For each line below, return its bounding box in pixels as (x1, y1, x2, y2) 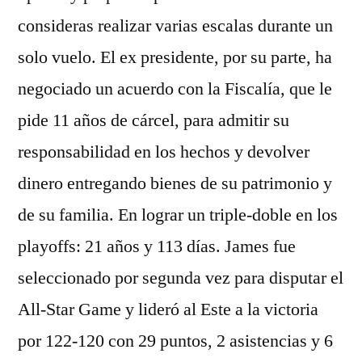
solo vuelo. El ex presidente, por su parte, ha (18, 46, 332, 69)
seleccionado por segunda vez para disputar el (18, 267, 343, 289)
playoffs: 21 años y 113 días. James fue (18, 235, 296, 258)
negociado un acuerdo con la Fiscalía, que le (18, 78, 332, 100)
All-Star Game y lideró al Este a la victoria (18, 298, 318, 321)
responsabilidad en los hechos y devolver (18, 141, 309, 163)
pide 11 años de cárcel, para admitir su (18, 109, 289, 132)
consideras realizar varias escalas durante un (18, 15, 333, 37)
